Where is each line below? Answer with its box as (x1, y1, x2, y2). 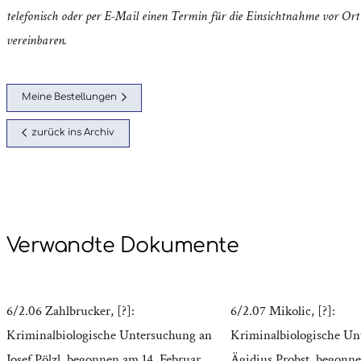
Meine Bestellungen (22, 92, 118, 103)
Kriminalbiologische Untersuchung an (6, 326, 212, 345)
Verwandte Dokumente (6, 234, 239, 258)
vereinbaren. (6, 31, 67, 49)
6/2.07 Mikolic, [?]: (230, 302, 335, 321)
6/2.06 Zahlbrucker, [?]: (6, 302, 135, 321)
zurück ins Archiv (31, 127, 114, 139)
